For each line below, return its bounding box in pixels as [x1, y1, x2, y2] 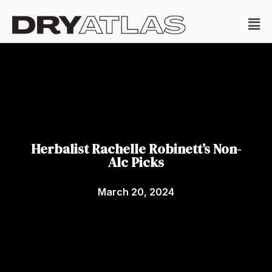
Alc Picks [108, 153, 164, 171]
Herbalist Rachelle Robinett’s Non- [31, 140, 241, 158]
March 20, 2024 [98, 186, 174, 198]
